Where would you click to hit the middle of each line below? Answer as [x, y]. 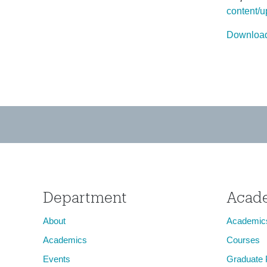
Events [57, 259]
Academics [65, 240]
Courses [243, 240]
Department [85, 197]
